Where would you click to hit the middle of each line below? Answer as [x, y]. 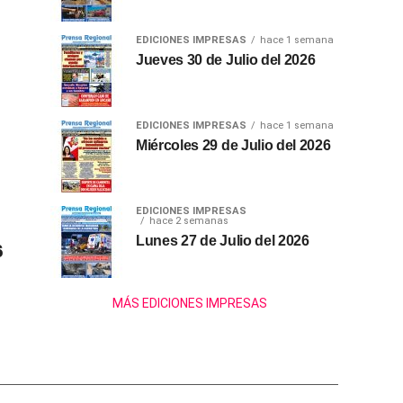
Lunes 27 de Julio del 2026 [223, 241]
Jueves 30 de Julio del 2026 [226, 60]
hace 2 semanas [189, 221]
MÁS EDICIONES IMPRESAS [190, 304]
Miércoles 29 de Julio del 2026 [233, 146]
